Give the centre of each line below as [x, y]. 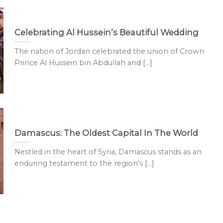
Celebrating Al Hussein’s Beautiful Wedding [106, 32]
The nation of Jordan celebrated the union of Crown [109, 52]
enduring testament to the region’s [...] [84, 164]
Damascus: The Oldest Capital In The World [106, 133]
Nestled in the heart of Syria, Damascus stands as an [108, 152]
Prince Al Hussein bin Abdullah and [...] [83, 63]
